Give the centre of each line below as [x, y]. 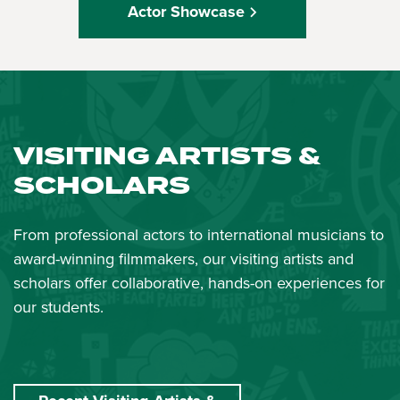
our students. [58, 308]
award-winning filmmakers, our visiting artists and [183, 259]
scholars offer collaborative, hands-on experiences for [199, 283]
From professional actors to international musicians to [199, 235]
